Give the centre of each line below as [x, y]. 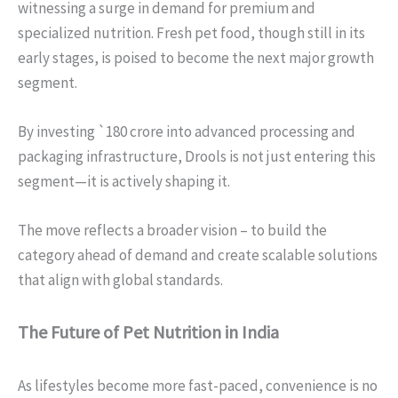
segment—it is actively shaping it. [124, 182]
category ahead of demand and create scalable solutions [198, 255]
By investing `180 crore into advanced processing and [187, 132]
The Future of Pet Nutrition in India [148, 331]
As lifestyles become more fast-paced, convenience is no [198, 385]
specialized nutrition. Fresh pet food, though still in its [191, 33]
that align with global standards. [120, 280]
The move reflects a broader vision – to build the [172, 231]
